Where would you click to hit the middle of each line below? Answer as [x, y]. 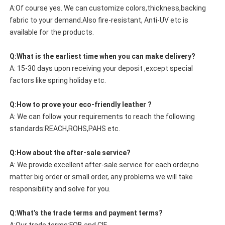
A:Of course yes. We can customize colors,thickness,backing [107, 8]
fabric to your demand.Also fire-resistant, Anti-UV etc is [99, 20]
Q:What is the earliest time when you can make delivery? [102, 57]
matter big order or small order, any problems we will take [101, 177]
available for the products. [51, 32]
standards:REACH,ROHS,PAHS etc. [65, 129]
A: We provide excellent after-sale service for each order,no [104, 165]
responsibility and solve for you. [60, 189]
